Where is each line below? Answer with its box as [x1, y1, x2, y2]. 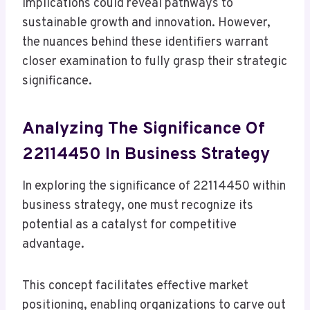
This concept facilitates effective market [22, 277, 248, 294]
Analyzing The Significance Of [22, 118, 265, 141]
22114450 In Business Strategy [22, 144, 270, 167]
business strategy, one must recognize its [22, 197, 253, 214]
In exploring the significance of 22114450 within [22, 178, 286, 194]
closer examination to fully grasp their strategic [22, 53, 287, 70]
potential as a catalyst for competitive [22, 217, 237, 233]
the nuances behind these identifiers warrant [22, 34, 268, 51]
